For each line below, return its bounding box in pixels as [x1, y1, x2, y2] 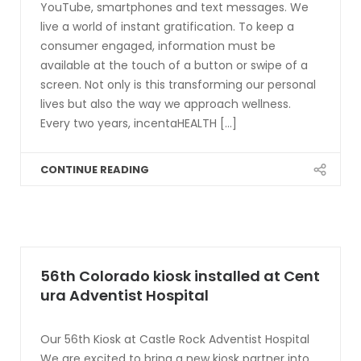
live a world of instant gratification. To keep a [40, 19, 294, 35]
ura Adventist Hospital [40, 285, 209, 305]
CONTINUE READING [40, 162, 149, 177]
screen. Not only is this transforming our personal [40, 77, 316, 93]
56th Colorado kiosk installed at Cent [40, 266, 320, 286]
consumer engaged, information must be [40, 38, 276, 54]
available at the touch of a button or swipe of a [40, 57, 308, 73]
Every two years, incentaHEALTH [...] [40, 115, 237, 131]
